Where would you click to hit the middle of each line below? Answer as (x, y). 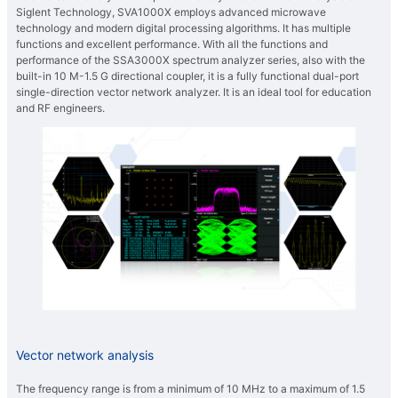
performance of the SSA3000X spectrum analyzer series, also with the (191, 60)
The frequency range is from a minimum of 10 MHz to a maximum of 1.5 (191, 389)
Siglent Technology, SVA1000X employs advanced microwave (171, 12)
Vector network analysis (85, 355)
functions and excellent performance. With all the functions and (172, 44)
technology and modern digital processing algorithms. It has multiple (183, 28)
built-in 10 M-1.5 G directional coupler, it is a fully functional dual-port (187, 76)
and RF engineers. (60, 108)
